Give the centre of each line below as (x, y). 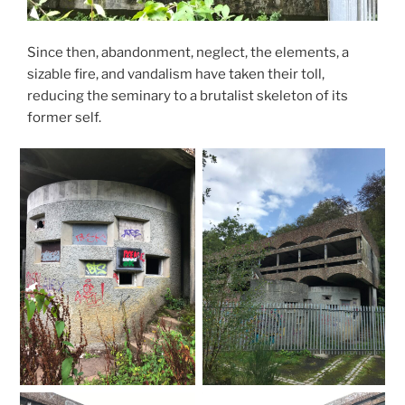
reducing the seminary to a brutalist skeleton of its (188, 95)
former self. (64, 117)
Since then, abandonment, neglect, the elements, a (188, 52)
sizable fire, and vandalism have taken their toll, (176, 74)
